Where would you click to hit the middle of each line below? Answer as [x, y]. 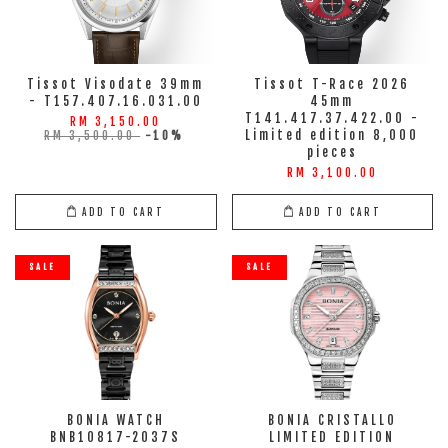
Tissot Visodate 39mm [116, 84]
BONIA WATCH [115, 420]
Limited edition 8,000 [332, 135]
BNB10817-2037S [116, 437]
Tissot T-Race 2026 [332, 84]
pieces [332, 152]
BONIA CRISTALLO [332, 420]
